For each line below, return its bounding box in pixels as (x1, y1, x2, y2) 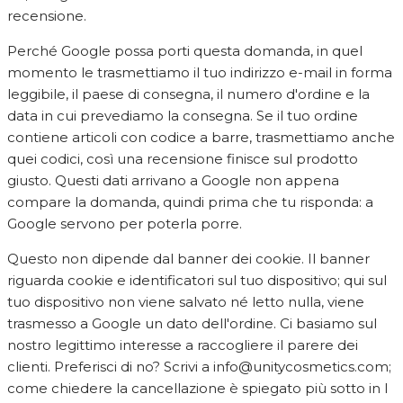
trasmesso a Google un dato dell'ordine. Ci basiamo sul (7, 314, 377, 332)
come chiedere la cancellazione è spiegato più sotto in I (7, 379, 389, 397)
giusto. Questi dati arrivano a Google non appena (7, 171, 339, 189)
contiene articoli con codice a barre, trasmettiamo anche (7, 128, 395, 146)
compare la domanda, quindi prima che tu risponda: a (7, 193, 373, 210)
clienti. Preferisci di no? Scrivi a (7, 357, 213, 375)
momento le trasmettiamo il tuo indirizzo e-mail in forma (7, 63, 392, 81)
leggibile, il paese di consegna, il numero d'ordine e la (7, 85, 370, 103)
